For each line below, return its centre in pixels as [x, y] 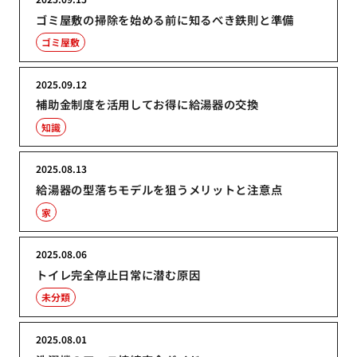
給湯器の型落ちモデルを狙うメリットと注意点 [159, 190]
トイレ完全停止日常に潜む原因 [118, 274]
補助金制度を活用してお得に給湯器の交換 [147, 104]
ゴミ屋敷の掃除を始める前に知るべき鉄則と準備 [165, 19]
